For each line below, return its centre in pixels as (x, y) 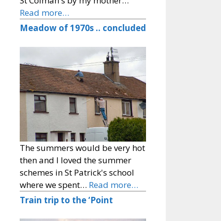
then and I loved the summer (75, 160)
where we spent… (54, 184)
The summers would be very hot (82, 147)
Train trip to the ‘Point (66, 200)
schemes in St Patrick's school (77, 172)
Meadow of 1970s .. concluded (83, 28)
